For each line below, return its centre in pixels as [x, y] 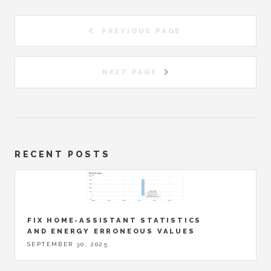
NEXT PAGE [129, 72]
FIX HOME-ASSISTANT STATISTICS [115, 220]
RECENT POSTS [63, 154]
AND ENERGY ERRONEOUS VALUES [111, 231]
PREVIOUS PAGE [141, 31]
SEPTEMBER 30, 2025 [68, 244]
